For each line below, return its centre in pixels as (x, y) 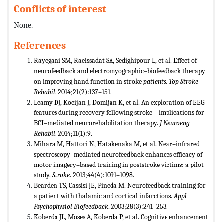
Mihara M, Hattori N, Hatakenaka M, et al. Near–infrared (117, 144)
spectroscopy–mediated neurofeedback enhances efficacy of (118, 155)
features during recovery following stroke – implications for (119, 113)
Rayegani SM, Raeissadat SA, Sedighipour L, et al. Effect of (115, 61)
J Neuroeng (175, 123)
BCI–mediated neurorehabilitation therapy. (97, 123)
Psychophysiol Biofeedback (71, 207)
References (40, 45)
